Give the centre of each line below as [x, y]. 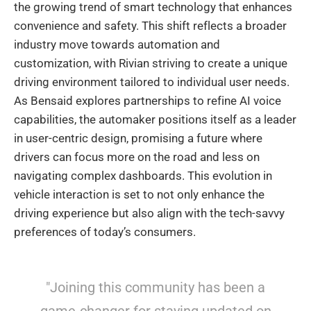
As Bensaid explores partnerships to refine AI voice [148, 101]
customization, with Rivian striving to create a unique [151, 64]
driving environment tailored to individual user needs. [152, 82]
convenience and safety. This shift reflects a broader [150, 26]
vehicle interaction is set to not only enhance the [139, 195]
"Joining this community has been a [155, 288]
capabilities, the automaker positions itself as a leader [155, 120]
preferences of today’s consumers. [105, 232]
